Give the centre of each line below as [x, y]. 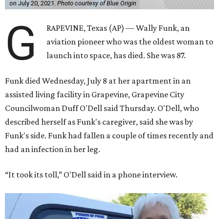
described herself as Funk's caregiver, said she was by [99, 122]
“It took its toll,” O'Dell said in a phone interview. [91, 175]
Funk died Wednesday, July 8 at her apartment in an [98, 81]
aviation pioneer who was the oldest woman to [130, 42]
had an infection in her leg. [53, 149]
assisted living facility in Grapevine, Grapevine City [95, 95]
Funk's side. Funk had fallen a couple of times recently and [109, 136]
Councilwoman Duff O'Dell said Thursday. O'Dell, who [102, 108]
